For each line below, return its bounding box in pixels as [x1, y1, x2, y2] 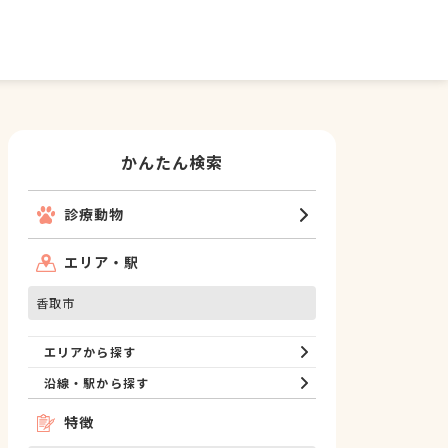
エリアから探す [44, 343, 136, 360]
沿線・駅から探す [44, 374, 149, 391]
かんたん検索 [120, 150, 224, 174]
